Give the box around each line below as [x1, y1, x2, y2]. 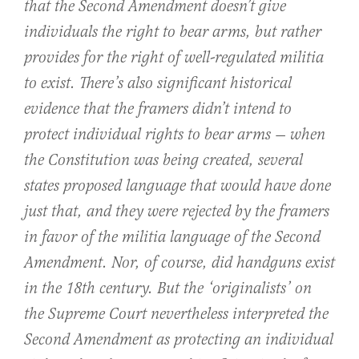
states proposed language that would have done [24, 175, 331, 196]
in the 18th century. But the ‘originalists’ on [24, 278, 312, 299]
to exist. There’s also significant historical [24, 73, 292, 94]
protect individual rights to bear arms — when [24, 124, 325, 145]
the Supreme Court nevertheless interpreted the [24, 304, 329, 325]
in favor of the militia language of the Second [24, 227, 321, 248]
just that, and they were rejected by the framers [24, 201, 329, 222]
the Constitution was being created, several [24, 150, 303, 171]
